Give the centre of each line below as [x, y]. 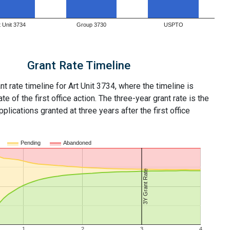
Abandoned [77, 143]
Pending [31, 143]
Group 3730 [91, 25]
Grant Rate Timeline [79, 65]
